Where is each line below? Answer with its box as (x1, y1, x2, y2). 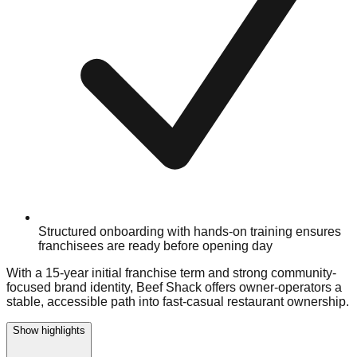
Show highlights (13, 324, 85, 337)
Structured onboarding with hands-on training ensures (38, 225, 341, 239)
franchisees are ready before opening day (38, 239, 273, 253)
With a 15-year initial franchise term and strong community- (6, 266, 336, 280)
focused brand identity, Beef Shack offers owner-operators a (6, 280, 342, 295)
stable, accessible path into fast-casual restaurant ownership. (6, 295, 349, 309)
